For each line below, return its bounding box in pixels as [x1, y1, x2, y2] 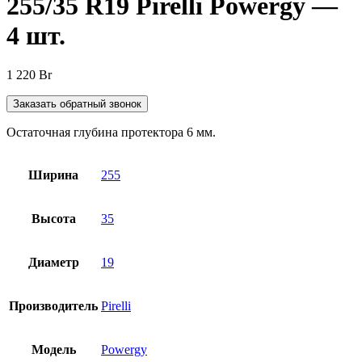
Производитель [9, 299, 98, 314]
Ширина [28, 168, 78, 183]
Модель [31, 343, 76, 357]
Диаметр [27, 255, 79, 270]
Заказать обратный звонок [13, 98, 141, 111]
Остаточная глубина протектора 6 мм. [6, 125, 216, 140]
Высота [31, 212, 76, 226]
